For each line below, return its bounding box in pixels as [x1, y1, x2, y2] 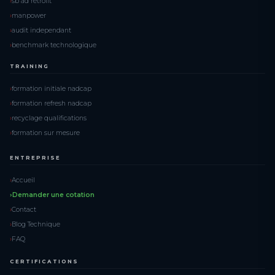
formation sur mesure [12, 128, 80, 137]
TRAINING [10, 63, 49, 69]
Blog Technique [12, 220, 60, 228]
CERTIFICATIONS [10, 258, 79, 265]
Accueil [12, 176, 35, 184]
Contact [12, 205, 36, 214]
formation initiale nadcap [12, 84, 91, 93]
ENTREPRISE [10, 155, 61, 161]
